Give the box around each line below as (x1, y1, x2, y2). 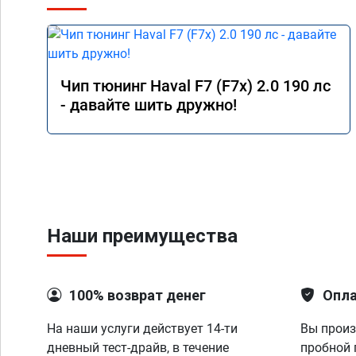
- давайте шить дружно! (60, 95, 237, 114)
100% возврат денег (69, 287, 206, 304)
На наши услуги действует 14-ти (47, 321, 238, 336)
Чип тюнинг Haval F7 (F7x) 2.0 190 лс (60, 76, 331, 95)
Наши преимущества (47, 225, 238, 247)
